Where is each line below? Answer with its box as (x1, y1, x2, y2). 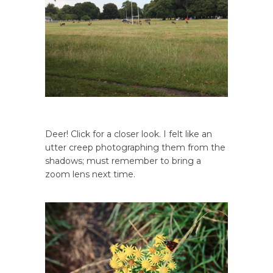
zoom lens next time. (45, 168, 135, 180)
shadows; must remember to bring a (45, 155, 201, 166)
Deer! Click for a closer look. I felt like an (45, 128, 212, 140)
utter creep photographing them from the (45, 141, 225, 153)
